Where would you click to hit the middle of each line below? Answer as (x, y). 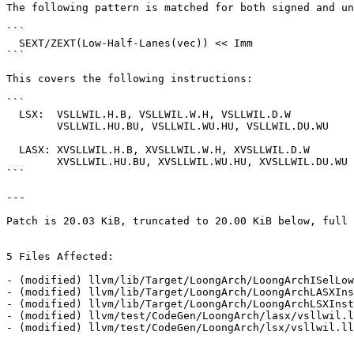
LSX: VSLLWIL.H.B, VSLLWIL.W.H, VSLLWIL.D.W (13, 115)
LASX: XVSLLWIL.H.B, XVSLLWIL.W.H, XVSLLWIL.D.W (13, 150)
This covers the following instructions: (130, 79)
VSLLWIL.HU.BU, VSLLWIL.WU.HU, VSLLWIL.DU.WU (32, 126)
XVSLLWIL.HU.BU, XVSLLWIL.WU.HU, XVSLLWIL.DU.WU (32, 162)
